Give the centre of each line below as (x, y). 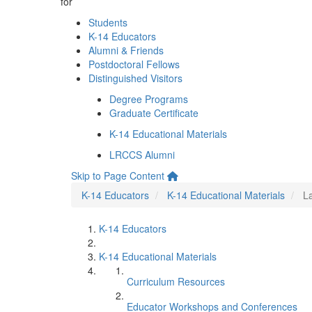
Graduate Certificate (154, 113)
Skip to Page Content (118, 175)
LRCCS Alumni (142, 155)
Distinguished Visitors (135, 78)
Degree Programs (149, 99)
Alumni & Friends (126, 50)
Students (108, 22)
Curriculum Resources (176, 281)
